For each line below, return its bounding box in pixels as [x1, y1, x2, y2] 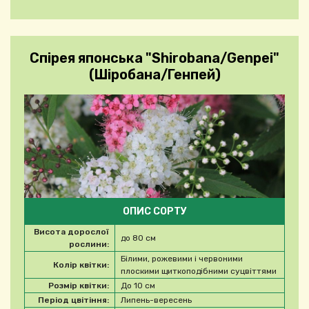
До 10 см [121, 281, 155, 291]
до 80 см [121, 233, 156, 243]
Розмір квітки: [48, 281, 109, 291]
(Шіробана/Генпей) [88, 66, 221, 83]
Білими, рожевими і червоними [121, 254, 243, 264]
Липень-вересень [121, 295, 192, 306]
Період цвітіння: [38, 295, 109, 306]
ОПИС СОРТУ [122, 206, 187, 218]
